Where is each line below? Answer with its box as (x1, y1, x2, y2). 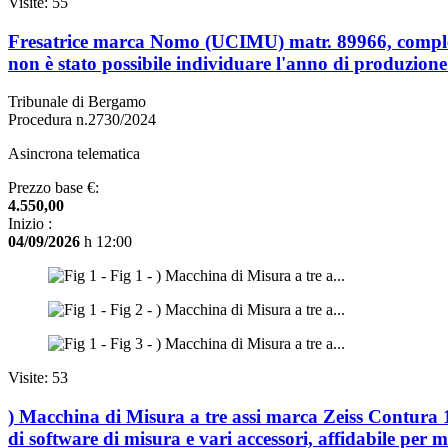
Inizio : (8, 215, 52, 233)
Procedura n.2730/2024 (8, 111, 156, 129)
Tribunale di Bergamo (8, 93, 146, 111)
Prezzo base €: (8, 179, 99, 197)
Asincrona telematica (8, 145, 140, 163)
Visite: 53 (8, 369, 68, 387)
